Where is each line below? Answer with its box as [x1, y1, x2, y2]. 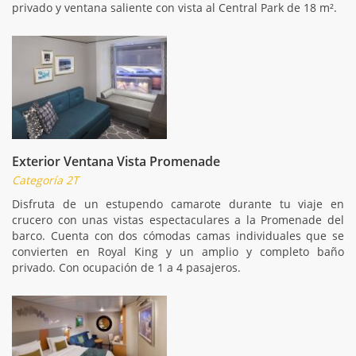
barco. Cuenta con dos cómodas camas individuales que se [12, 227, 344, 243]
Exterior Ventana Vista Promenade [12, 152, 220, 170]
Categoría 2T [12, 172, 79, 188]
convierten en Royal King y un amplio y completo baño [12, 243, 344, 259]
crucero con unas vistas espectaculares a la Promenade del [12, 211, 344, 227]
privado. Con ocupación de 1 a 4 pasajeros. [12, 259, 241, 275]
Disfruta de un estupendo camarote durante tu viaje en [12, 195, 344, 211]
